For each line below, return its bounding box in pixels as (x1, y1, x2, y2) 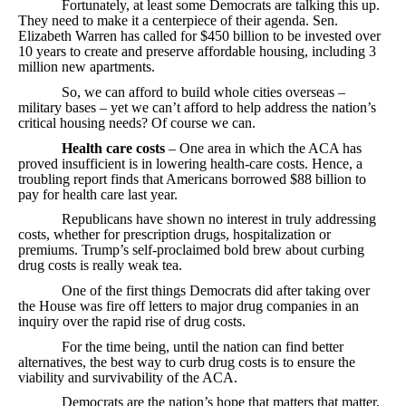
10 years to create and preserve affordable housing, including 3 (18, 43, 376, 60)
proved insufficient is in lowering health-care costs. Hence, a (18, 155, 362, 171)
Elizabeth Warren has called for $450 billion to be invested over (18, 28, 381, 44)
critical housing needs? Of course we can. (18, 115, 256, 131)
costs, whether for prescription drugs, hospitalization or (18, 227, 331, 243)
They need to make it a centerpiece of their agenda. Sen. (18, 13, 338, 29)
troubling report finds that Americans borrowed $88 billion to (18, 170, 366, 187)
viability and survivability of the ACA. (18, 369, 237, 385)
